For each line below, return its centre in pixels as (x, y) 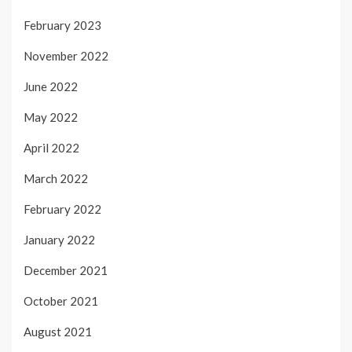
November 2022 (66, 56)
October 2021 (61, 301)
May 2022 (51, 117)
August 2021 (58, 332)
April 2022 (51, 148)
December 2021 (66, 271)
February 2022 (62, 209)
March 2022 (56, 179)
